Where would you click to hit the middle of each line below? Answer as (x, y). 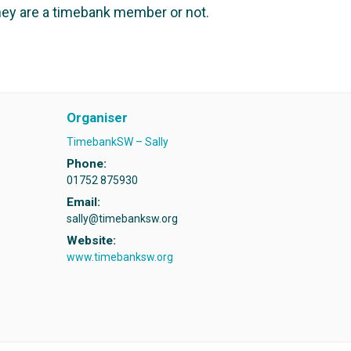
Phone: (86, 164)
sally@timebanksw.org (122, 219)
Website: (91, 241)
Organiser (97, 118)
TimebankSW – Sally (117, 142)
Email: (83, 203)
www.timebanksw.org (119, 257)
